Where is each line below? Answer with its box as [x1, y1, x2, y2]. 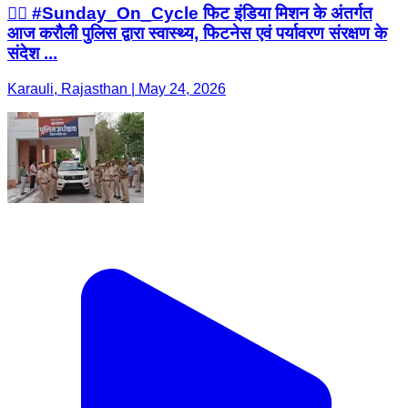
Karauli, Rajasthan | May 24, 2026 [7, 81, 226, 97]
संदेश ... [7, 44, 57, 64]
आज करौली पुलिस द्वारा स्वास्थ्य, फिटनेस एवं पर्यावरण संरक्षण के [7, 24, 387, 44]
